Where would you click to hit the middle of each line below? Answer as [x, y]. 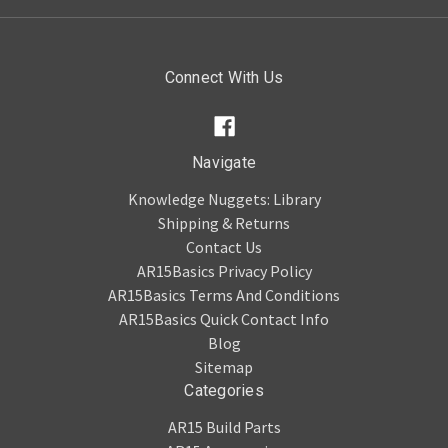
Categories [224, 390]
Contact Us [224, 247]
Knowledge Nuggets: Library [224, 199]
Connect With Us [224, 77]
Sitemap [224, 367]
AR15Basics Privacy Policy [224, 271]
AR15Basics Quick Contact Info [224, 319]
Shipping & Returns [224, 223]
